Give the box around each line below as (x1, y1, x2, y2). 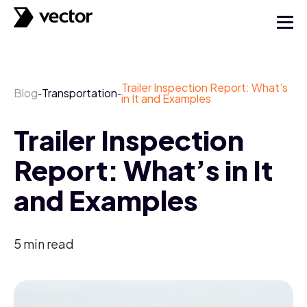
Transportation (42, 86, 117, 100)
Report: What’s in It (14, 152, 273, 187)
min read (23, 236, 74, 251)
